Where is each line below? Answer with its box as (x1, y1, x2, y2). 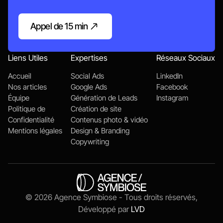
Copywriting (71, 137, 109, 147)
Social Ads (71, 71, 104, 81)
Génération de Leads (71, 93, 137, 103)
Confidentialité (8, 115, 54, 125)
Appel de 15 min (30, 21, 88, 32)
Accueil (8, 71, 31, 81)
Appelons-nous (30, 35, 88, 46)
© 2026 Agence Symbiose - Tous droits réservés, (25, 192, 198, 202)
